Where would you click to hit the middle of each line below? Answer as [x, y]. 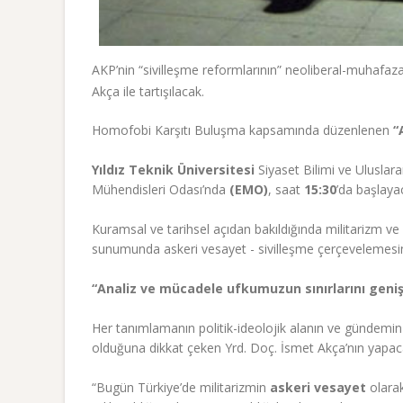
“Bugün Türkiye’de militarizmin [181, 388]
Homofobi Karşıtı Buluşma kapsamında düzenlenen [242, 130]
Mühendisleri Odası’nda [161, 190]
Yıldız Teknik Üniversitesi [173, 170]
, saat [286, 190]
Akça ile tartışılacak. [150, 92]
